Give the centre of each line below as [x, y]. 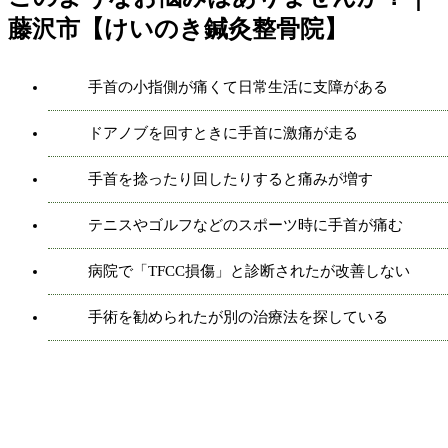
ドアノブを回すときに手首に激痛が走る [223, 132]
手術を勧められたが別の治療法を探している [238, 316]
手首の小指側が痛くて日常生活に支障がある [238, 86]
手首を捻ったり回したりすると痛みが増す [230, 178]
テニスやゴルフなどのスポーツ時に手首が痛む [245, 224]
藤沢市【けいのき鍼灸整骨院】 [178, 28]
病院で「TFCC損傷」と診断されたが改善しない [249, 270]
